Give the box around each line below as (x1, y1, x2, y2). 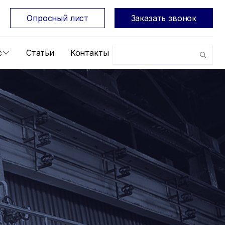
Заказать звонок (131, 13, 196, 23)
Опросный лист (27, 13, 88, 23)
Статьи (26, 48, 54, 58)
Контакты (70, 48, 109, 58)
